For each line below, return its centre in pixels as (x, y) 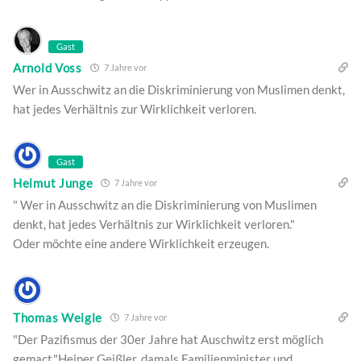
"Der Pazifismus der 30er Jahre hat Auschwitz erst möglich (168, 340)
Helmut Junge (53, 183)
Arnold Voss (48, 67)
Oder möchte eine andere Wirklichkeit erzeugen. (141, 244)
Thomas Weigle (58, 317)
